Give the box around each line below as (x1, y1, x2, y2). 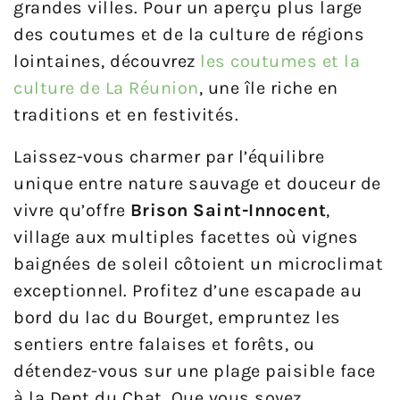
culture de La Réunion (13, 78, 199, 99)
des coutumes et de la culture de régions (13, 24, 364, 46)
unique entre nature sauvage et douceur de (13, 173, 381, 195)
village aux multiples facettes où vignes (13, 227, 358, 248)
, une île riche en (198, 78, 338, 99)
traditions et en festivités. (13, 104, 238, 126)
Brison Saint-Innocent (129, 200, 326, 221)
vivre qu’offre (13, 200, 130, 221)
